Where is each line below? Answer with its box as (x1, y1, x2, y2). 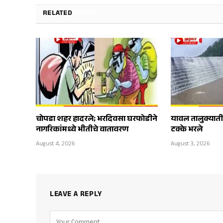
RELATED (43, 8, 74, 20)
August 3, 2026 (171, 139, 211, 150)
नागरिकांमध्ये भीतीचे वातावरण (36, 123, 128, 137)
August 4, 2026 (36, 139, 75, 150)
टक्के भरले (171, 123, 203, 137)
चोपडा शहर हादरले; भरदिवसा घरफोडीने (36, 113, 157, 127)
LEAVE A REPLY (50, 189, 103, 202)
